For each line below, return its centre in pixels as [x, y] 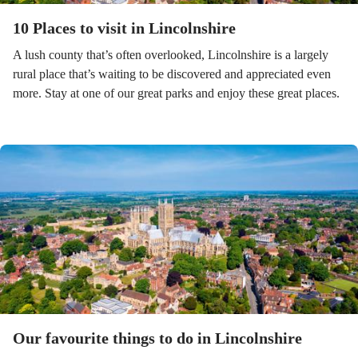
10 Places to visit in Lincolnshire [124, 28]
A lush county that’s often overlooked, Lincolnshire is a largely [171, 55]
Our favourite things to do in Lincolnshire [157, 338]
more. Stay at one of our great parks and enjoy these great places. [176, 93]
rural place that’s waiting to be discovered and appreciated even [172, 74]
